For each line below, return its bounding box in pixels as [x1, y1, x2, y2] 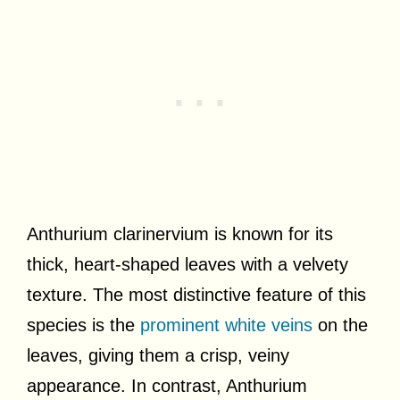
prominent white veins [140, 314, 312, 335]
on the [312, 314, 368, 335]
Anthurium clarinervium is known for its [27, 223, 333, 244]
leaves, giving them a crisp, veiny [27, 345, 289, 365]
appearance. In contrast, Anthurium [27, 375, 307, 396]
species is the [27, 314, 140, 335]
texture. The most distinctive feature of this [27, 284, 366, 304]
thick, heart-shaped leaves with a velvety [27, 254, 348, 274]
